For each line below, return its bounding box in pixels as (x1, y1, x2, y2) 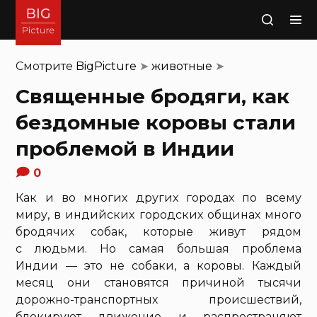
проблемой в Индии (16, 137, 235, 161)
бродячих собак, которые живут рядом (16, 225, 301, 238)
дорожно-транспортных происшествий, (16, 293, 301, 306)
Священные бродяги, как (16, 84, 290, 108)
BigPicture (76, 59, 137, 73)
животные (151, 59, 213, 73)
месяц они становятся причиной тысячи (16, 276, 301, 289)
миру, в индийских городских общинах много (16, 208, 301, 221)
